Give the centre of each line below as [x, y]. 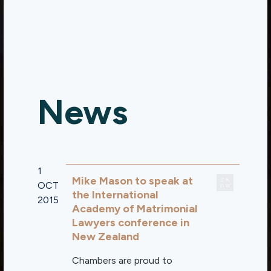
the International [115, 195]
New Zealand [106, 237]
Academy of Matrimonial [135, 209]
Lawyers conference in [131, 223]
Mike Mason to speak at [133, 181]
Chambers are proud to [122, 260]
